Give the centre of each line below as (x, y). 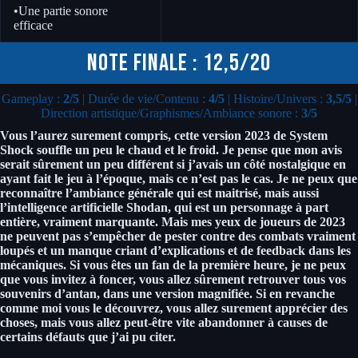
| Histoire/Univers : (275, 98)
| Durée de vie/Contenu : (143, 98)
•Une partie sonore (61, 10)
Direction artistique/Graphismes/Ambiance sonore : (171, 113)
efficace (33, 25)
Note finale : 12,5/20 (179, 63)
